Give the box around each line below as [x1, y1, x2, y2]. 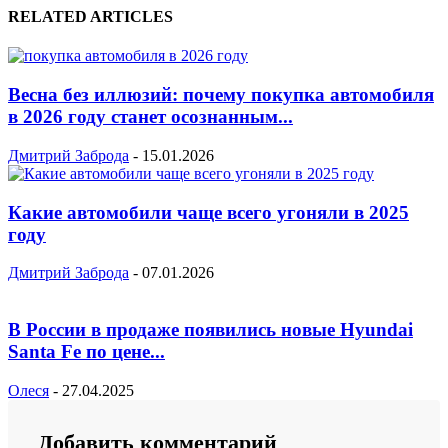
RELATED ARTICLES [8, 8, 173, 26]
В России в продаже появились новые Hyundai [8, 318, 413, 340]
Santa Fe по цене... [8, 340, 165, 362]
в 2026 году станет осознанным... [8, 106, 293, 128]
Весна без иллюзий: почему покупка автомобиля [8, 84, 434, 106]
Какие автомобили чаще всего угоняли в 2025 [8, 201, 409, 223]
